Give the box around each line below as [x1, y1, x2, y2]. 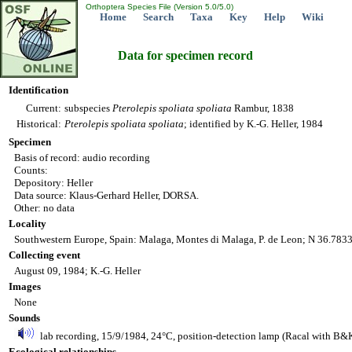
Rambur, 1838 [232, 102, 294, 114]
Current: [26, 102, 61, 114]
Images [9, 280, 41, 292]
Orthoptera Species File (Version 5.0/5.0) [83, 2, 233, 11]
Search [143, 11, 174, 23]
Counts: [14, 164, 48, 176]
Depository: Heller [14, 177, 93, 189]
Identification [9, 84, 68, 96]
